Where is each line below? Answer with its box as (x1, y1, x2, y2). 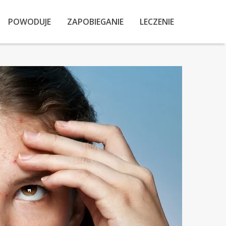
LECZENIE (140, 16, 175, 27)
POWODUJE (8, 16, 51, 27)
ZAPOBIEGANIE (67, 16, 124, 27)
